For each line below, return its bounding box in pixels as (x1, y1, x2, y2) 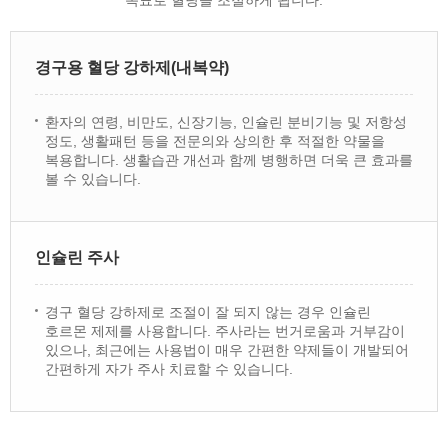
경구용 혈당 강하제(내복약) (35, 59, 229, 76)
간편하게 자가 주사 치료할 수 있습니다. (45, 361, 293, 377)
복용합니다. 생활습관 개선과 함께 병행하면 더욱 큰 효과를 (45, 152, 413, 168)
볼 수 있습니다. (45, 171, 141, 187)
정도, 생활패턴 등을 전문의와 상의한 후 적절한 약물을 (45, 133, 385, 149)
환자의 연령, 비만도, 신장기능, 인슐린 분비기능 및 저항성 (45, 114, 407, 130)
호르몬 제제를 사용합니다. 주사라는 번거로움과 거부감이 (45, 323, 405, 339)
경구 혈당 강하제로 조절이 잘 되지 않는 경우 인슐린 (45, 304, 371, 320)
